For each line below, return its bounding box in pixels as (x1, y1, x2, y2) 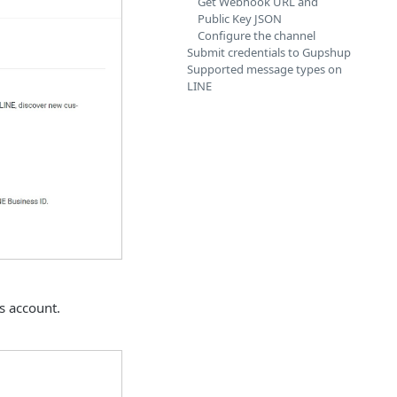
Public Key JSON (198, 11, 282, 27)
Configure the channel (198, 27, 315, 43)
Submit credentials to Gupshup (187, 44, 351, 60)
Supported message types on (187, 61, 342, 77)
